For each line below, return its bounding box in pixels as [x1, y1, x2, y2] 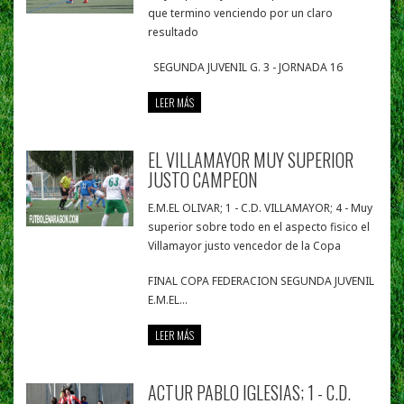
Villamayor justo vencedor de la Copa [148, 238, 342, 254]
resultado [148, 24, 199, 41]
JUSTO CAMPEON [148, 166, 259, 194]
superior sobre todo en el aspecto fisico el [148, 219, 371, 235]
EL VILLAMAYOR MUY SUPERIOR [148, 146, 354, 174]
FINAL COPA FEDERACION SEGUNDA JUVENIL [148, 273, 375, 289]
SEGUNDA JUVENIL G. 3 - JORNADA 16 [148, 60, 344, 76]
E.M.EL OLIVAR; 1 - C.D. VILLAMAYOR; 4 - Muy [148, 200, 373, 216]
